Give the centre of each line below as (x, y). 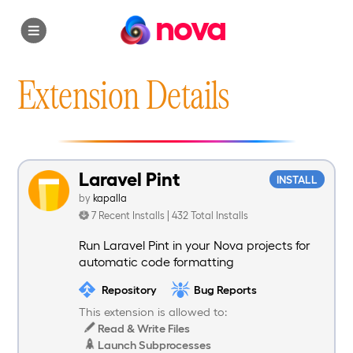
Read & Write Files (143, 328)
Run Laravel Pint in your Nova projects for (195, 245)
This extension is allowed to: (153, 312)
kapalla (110, 198)
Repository (129, 289)
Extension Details (124, 94)
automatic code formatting (156, 262)
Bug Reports (225, 289)
